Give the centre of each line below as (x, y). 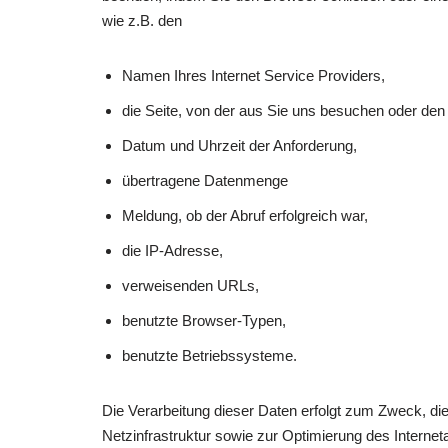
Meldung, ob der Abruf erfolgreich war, (245, 216)
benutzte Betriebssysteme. (209, 356)
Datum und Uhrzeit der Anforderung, (239, 146)
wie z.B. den (142, 21)
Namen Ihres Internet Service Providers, (253, 76)
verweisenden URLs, (190, 286)
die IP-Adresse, (172, 251)
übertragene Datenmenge (205, 181)
